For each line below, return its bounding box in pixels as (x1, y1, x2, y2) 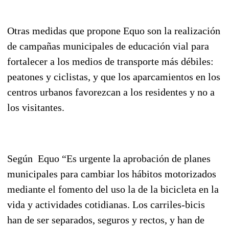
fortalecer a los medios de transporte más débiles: (7, 55, 214, 67)
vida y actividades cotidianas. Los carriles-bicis (7, 198, 205, 210)
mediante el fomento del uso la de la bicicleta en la (7, 183, 219, 195)
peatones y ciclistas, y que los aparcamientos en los (7, 71, 220, 82)
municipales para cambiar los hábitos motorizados (7, 168, 216, 179)
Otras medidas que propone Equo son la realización (7, 25, 220, 36)
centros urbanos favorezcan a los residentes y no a (7, 86, 215, 98)
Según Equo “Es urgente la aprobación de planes (7, 152, 211, 164)
